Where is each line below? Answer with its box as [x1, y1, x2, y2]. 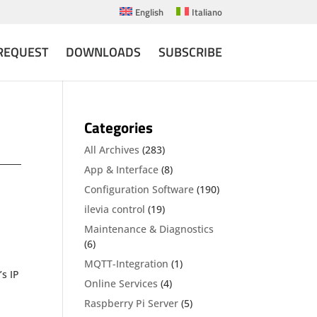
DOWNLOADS [65, 42, 141, 62]
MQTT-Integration [84, 257, 169, 270]
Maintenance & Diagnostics [84, 222, 214, 236]
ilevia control [84, 202, 146, 216]
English [134, 4, 163, 19]
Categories [84, 116, 154, 139]
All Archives [84, 143, 140, 156]
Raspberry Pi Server [84, 296, 179, 310]
